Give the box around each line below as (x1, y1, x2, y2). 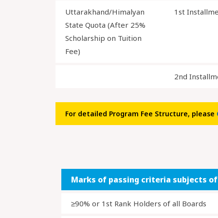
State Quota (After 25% (65, 20, 145, 30)
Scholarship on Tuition (65, 33, 142, 43)
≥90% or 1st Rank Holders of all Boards (71, 199, 206, 208)
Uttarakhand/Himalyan (65, 7, 145, 17)
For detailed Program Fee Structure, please (65, 109, 217, 118)
